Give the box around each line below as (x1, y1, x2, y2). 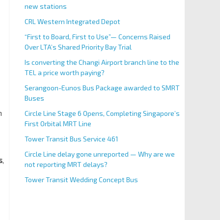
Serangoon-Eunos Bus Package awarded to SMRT (24, 83, 180, 92)
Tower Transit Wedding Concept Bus (24, 175, 138, 184)
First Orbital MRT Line (24, 119, 91, 128)
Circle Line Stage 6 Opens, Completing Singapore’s (24, 109, 180, 117)
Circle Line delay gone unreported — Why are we (24, 150, 175, 158)
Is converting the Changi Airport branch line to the (24, 58, 179, 66)
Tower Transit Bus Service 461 (24, 135, 118, 143)
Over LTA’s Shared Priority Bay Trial (24, 43, 132, 51)
